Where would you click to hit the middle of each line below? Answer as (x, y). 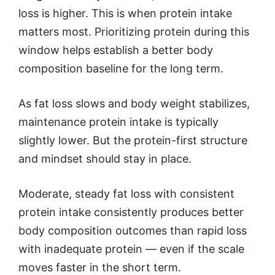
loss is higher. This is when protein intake (125, 13)
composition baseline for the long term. (121, 68)
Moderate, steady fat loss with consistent (126, 193)
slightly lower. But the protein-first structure (133, 140)
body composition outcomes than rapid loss (133, 230)
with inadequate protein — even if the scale (131, 249)
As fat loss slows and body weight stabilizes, (134, 103)
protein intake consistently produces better (131, 212)
